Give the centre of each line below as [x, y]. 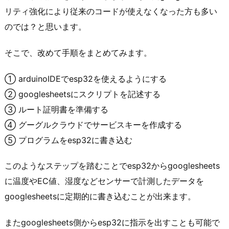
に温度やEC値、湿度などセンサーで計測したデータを [104, 181]
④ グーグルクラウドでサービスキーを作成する [93, 124]
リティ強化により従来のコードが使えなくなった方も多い [111, 11]
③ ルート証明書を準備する [56, 109]
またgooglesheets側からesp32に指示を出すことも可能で [112, 223]
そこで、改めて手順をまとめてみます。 [78, 52]
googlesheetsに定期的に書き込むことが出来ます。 [100, 197]
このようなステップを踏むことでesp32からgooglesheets [112, 166]
